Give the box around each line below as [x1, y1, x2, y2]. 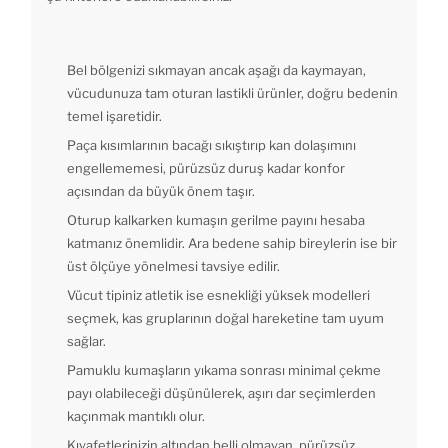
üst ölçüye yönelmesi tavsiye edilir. [67, 258, 280, 275]
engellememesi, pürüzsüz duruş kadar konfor [67, 160, 345, 177]
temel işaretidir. [67, 108, 162, 125]
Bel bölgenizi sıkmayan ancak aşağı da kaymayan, [67, 62, 366, 79]
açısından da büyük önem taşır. [67, 183, 255, 200]
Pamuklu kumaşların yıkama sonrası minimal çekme [67, 362, 381, 379]
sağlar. [67, 333, 106, 350]
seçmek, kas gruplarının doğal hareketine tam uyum [67, 310, 384, 327]
